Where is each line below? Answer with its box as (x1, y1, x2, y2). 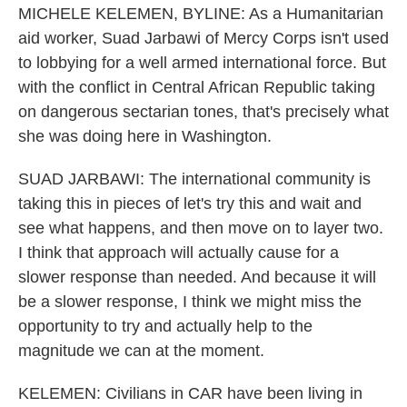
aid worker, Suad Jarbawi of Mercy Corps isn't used (18, 29, 389, 47)
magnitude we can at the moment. (18, 342, 264, 360)
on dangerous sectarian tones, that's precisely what (18, 103, 389, 121)
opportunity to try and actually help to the (18, 317, 313, 335)
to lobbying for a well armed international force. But (18, 54, 386, 72)
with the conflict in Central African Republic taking (18, 78, 375, 96)
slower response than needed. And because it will (18, 268, 376, 286)
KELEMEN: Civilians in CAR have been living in (18, 384, 362, 402)
